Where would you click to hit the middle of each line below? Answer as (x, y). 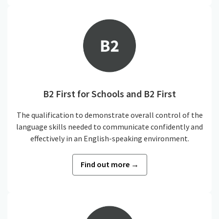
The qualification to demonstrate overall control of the (109, 115)
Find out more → (109, 164)
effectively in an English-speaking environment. (109, 139)
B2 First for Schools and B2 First (109, 94)
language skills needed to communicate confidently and (109, 127)
